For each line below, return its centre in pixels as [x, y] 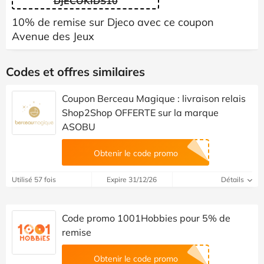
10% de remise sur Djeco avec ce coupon [113, 22]
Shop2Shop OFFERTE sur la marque [140, 112]
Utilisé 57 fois [34, 179]
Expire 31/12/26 [132, 179]
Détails [233, 179]
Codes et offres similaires [75, 71]
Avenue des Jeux [53, 36]
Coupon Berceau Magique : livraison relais [154, 98]
